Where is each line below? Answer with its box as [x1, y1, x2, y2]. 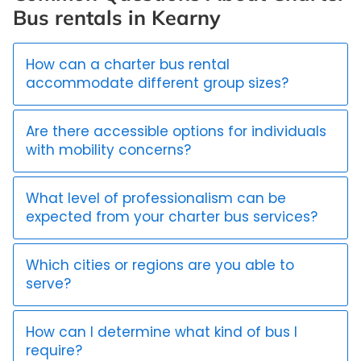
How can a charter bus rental [26, 55, 230, 75]
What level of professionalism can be [26, 189, 286, 209]
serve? [26, 274, 71, 294]
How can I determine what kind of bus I [26, 322, 297, 342]
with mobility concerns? [26, 140, 191, 160]
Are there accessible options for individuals [26, 122, 326, 142]
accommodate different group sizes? [26, 73, 288, 93]
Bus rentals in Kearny [13, 5, 221, 31]
